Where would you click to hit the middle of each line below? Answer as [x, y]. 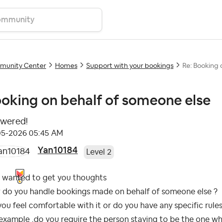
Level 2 [99, 152]
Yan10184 [58, 150]
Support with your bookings [130, 66]
